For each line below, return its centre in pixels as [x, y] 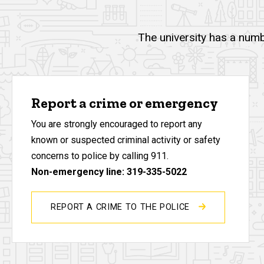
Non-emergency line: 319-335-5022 [109, 172]
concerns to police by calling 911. [101, 156]
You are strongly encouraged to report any [117, 124]
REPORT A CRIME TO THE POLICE [122, 207]
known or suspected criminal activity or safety [126, 140]
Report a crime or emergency [125, 103]
